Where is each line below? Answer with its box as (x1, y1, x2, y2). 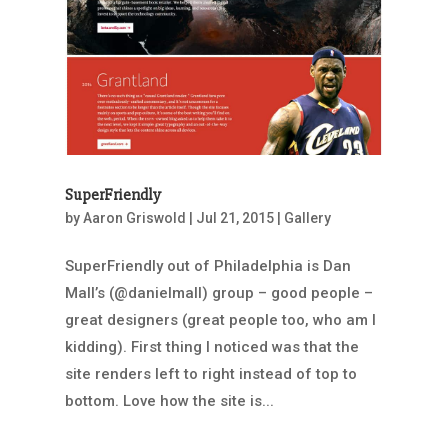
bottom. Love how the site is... (64, 391, 274, 410)
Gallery (283, 209, 331, 226)
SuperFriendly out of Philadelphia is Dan (64, 256, 351, 275)
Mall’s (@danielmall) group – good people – (64, 283, 373, 302)
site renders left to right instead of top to (64, 364, 357, 383)
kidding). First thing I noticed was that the (64, 337, 359, 356)
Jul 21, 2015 (195, 209, 274, 226)
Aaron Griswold (82, 209, 186, 226)
